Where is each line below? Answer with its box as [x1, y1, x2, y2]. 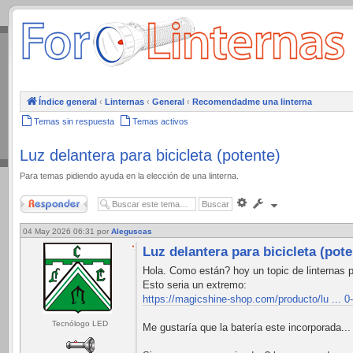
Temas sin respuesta [34, 117, 114, 126]
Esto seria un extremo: [143, 278, 247, 291]
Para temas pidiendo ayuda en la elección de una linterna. [20, 171, 239, 180]
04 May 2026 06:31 [23, 226, 97, 236]
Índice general [39, 97, 97, 106]
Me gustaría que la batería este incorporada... [143, 321, 351, 333]
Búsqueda [248, 197, 287, 207]
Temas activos [132, 117, 188, 126]
